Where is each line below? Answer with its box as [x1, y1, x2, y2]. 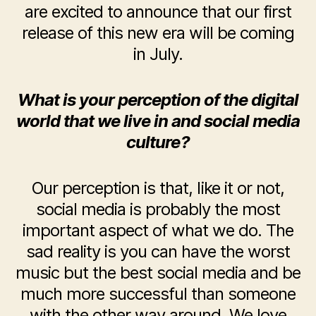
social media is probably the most [35, 199, 281, 220]
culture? [126, 132, 190, 153]
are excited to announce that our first [24, 1, 292, 23]
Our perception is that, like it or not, [32, 178, 284, 199]
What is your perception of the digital [17, 90, 299, 111]
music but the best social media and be [15, 262, 301, 284]
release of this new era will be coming [22, 23, 294, 44]
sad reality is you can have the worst [25, 241, 291, 262]
